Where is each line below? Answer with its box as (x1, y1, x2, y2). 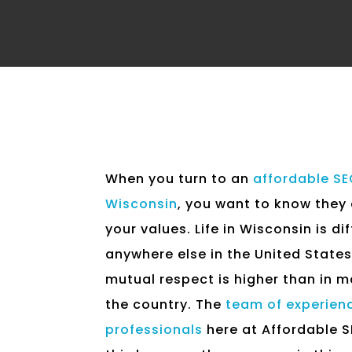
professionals (105, 320, 203, 339)
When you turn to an (105, 169, 254, 188)
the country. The (105, 295, 226, 313)
